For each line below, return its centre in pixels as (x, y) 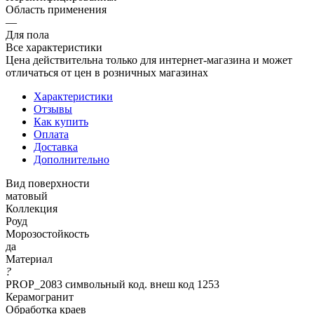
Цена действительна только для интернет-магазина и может (149, 60)
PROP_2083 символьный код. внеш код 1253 (112, 284)
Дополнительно (71, 159)
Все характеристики (54, 47)
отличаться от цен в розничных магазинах (107, 72)
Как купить (61, 121)
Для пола (27, 34)
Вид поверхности (48, 183)
